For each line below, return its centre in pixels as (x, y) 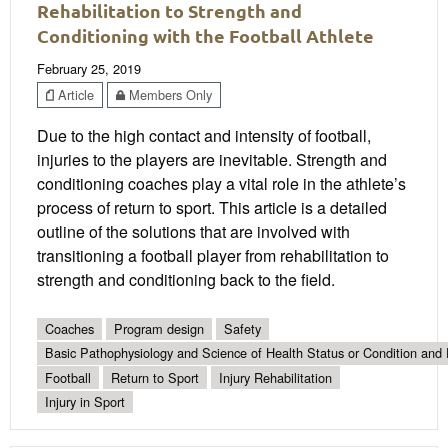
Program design (159, 328)
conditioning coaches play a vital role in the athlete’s (221, 183)
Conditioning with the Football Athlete (205, 36)
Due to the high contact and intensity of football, (204, 135)
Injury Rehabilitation (275, 377)
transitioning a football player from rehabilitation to (213, 255)
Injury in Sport (85, 401)
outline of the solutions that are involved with (193, 231)
